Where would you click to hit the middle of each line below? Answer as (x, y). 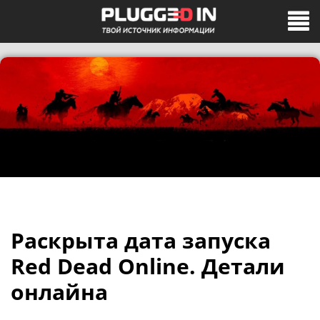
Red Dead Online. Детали (148, 266)
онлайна (59, 292)
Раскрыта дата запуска (141, 240)
